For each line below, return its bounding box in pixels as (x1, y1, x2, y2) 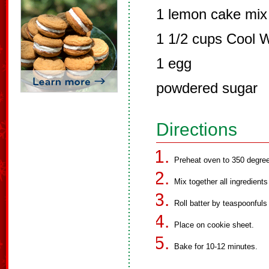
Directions (156, 119, 237, 139)
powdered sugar (156, 80, 258, 96)
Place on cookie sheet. (174, 220, 254, 229)
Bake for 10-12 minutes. (174, 242, 258, 251)
